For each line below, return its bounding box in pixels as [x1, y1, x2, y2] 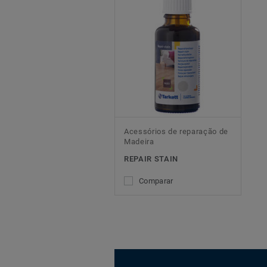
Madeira [124, 136, 154, 146]
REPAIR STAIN [124, 154, 178, 163]
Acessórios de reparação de [124, 126, 228, 136]
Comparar [139, 176, 173, 185]
